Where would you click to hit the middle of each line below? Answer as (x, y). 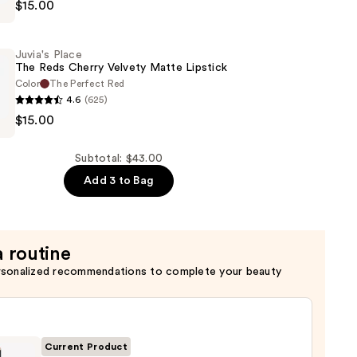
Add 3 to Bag (119, 181)
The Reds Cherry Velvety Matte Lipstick (121, 68)
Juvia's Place (48, 55)
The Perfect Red (87, 84)
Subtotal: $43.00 (119, 159)
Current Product (86, 347)
